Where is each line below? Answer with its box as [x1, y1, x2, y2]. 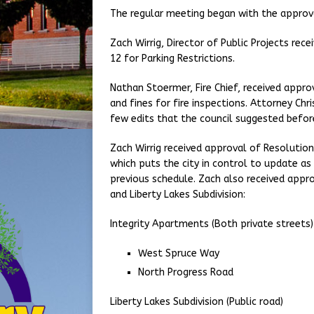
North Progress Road [138, 266, 233, 278]
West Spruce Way [138, 247, 219, 259]
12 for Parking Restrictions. [110, 53, 238, 64]
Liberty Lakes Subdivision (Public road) [110, 296, 283, 308]
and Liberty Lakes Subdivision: [110, 189, 245, 200]
